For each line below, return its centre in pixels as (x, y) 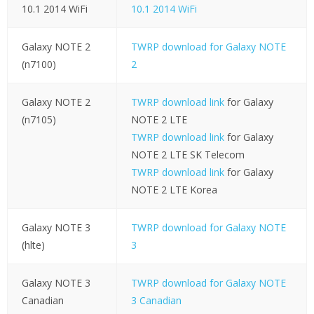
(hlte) (33, 245)
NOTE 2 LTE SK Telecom (187, 155)
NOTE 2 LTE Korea (174, 190)
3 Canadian (156, 301)
